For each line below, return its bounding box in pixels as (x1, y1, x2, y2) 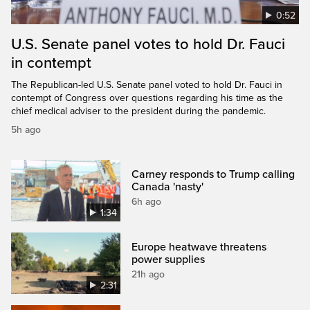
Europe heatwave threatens (131, 239, 267, 254)
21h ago (131, 268, 165, 280)
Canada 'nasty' (131, 179, 204, 194)
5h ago (11, 123, 41, 136)
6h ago (131, 195, 162, 208)
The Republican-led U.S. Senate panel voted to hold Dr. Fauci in (11, 78, 282, 91)
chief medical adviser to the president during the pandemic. (11, 104, 266, 117)
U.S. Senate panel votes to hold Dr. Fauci (11, 35, 285, 53)
